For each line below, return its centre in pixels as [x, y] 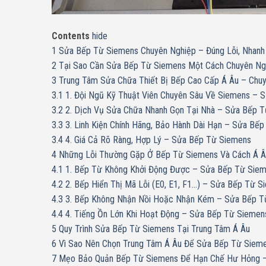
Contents [71, 36]
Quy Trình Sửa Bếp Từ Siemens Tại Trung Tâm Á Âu [154, 229]
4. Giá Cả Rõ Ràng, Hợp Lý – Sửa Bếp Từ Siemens [158, 140]
